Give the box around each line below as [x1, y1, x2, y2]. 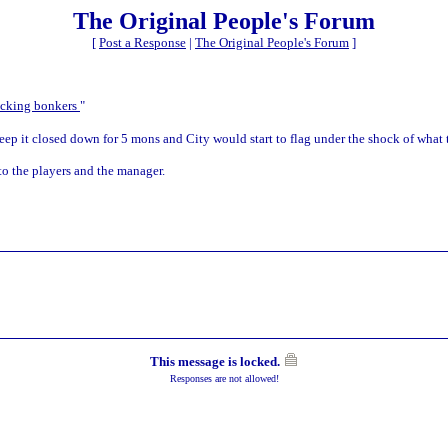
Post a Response [99, 35, 186, 50]
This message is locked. [149, 353, 280, 369]
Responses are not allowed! [169, 372, 279, 384]
